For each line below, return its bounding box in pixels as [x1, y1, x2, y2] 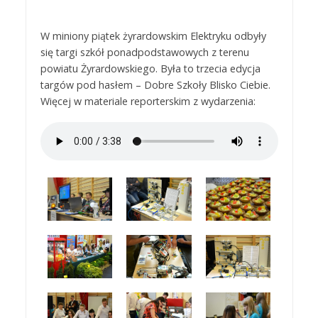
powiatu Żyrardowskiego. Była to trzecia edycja [40, 62, 261, 76]
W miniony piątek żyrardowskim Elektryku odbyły [40, 29, 266, 43]
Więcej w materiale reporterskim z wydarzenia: [40, 94, 256, 109]
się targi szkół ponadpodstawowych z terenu [40, 45, 249, 60]
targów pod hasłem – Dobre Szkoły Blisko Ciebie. [40, 78, 273, 92]
